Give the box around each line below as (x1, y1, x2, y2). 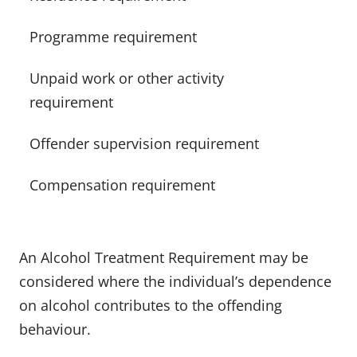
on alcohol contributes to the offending (19, 296, 282, 315)
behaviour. (19, 320, 91, 339)
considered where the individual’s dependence (19, 272, 331, 291)
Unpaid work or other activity (29, 69, 224, 88)
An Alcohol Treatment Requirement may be (19, 248, 308, 267)
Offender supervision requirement (29, 134, 259, 153)
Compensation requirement (29, 175, 215, 194)
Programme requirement (29, 27, 197, 46)
